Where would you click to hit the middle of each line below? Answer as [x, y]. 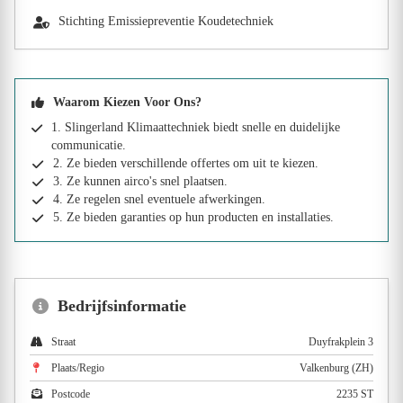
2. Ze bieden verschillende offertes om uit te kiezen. [186, 163]
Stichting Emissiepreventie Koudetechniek [166, 21]
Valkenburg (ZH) [336, 367]
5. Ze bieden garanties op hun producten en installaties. [193, 217]
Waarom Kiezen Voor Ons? [127, 102]
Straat [63, 341]
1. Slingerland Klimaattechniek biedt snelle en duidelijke [195, 127]
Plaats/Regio [78, 367]
